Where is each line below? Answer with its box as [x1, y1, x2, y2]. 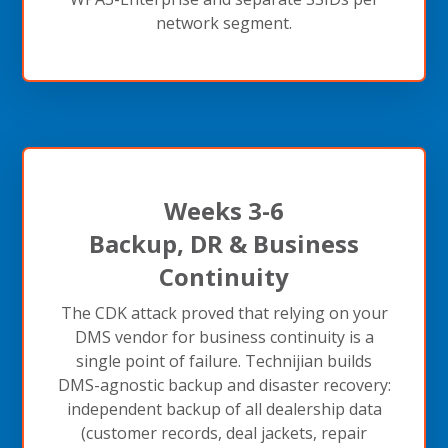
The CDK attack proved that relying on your [60, 301, 388, 324]
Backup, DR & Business [89, 226, 359, 260]
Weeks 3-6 [164, 193, 284, 227]
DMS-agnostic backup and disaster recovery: [57, 373, 391, 396]
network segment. [156, 11, 292, 34]
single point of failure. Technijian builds [76, 349, 372, 372]
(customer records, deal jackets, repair [81, 421, 367, 444]
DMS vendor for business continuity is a [74, 325, 374, 348]
